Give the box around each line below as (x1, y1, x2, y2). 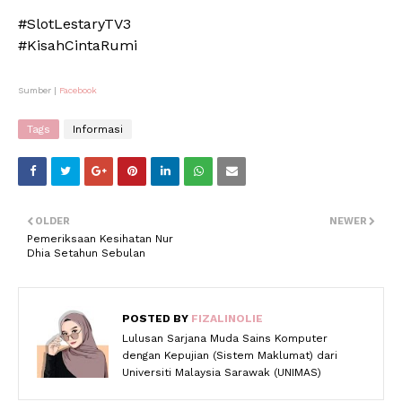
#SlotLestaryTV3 (18, 15, 131, 33)
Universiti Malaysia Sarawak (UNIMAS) (122, 366, 321, 380)
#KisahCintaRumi (18, 37, 137, 55)
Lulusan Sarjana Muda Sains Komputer (122, 332, 328, 345)
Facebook (59, 85, 97, 96)
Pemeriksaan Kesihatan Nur (27, 232, 173, 246)
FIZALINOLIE (188, 312, 263, 326)
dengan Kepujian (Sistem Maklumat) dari (122, 349, 337, 363)
